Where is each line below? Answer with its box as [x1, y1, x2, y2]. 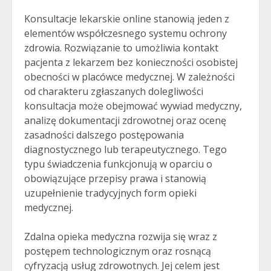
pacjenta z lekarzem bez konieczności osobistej [24, 56, 238, 69]
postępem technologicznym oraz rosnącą [24, 244, 211, 258]
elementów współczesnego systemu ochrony [24, 27, 227, 40]
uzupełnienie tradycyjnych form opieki [24, 186, 197, 200]
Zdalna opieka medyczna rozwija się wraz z [24, 230, 217, 243]
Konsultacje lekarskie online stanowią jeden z [24, 12, 229, 25]
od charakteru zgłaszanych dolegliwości [24, 85, 203, 98]
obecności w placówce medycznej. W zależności [24, 70, 235, 83]
